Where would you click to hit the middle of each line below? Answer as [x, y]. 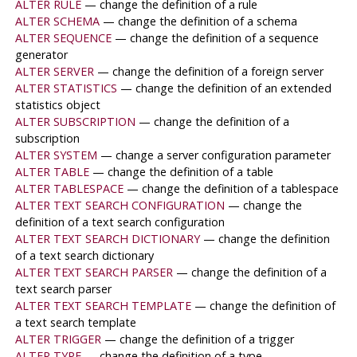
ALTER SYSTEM [56, 155]
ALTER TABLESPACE [69, 189]
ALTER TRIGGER [58, 339]
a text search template [75, 323]
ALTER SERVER [54, 72]
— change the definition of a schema [200, 22]
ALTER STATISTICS [66, 88]
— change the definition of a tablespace [232, 189]
